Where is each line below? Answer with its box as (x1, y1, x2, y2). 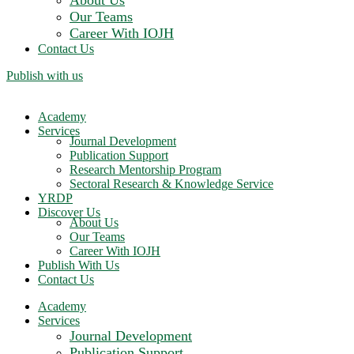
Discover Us (38, 205, 100, 219)
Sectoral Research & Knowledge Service (70, 177, 273, 190)
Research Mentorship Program (70, 163, 221, 176)
